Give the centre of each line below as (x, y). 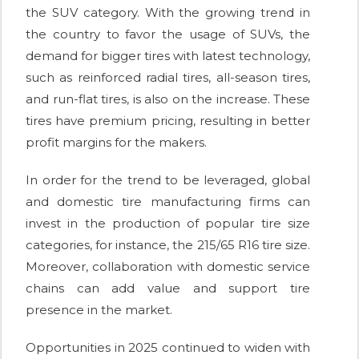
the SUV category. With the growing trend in (168, 13)
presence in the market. (99, 310)
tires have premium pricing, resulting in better (168, 121)
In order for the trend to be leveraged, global (168, 180)
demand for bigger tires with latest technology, (168, 56)
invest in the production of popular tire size (168, 224)
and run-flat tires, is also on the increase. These (168, 99)
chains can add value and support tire (168, 288)
